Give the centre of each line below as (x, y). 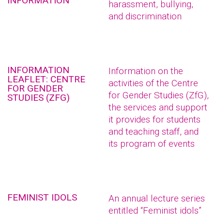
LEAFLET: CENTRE (46, 79)
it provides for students (155, 119)
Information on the (146, 71)
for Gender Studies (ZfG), (159, 95)
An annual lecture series (157, 198)
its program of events (152, 144)
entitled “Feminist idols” (155, 210)
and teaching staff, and (154, 132)
